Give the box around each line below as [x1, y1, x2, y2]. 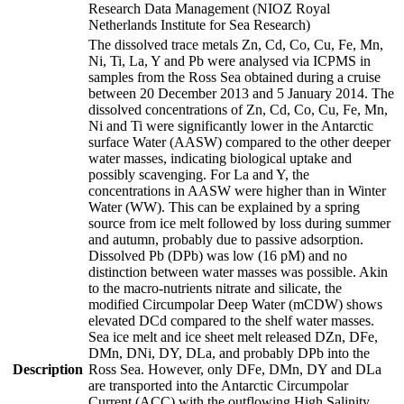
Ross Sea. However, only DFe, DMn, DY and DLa [88, 362, 381, 377]
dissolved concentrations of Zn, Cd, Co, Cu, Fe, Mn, [88, 102, 388, 117]
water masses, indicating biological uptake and [88, 151, 352, 166]
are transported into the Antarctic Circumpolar [88, 378, 348, 393]
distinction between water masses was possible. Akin [88, 264, 388, 280]
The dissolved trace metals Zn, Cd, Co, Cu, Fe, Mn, [88, 37, 383, 52]
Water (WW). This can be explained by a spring [88, 199, 360, 215]
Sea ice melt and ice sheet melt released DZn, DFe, [88, 329, 378, 344]
